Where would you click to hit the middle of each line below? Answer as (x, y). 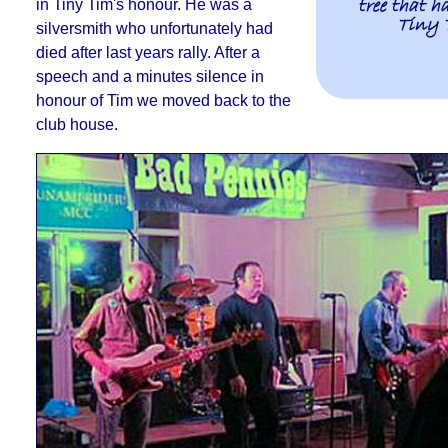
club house (74, 125)
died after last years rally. (124, 53)
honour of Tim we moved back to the (163, 101)
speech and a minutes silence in (149, 77)
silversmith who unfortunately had (154, 29)
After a (236, 53)
